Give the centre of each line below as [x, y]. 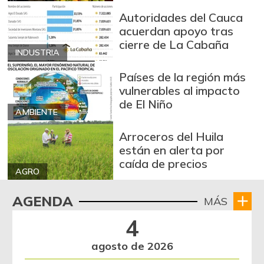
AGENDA [42, 201]
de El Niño [146, 104]
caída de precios [164, 164]
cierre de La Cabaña [174, 45]
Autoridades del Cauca [181, 18]
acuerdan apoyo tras [176, 31]
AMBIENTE [37, 112]
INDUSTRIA [37, 53]
